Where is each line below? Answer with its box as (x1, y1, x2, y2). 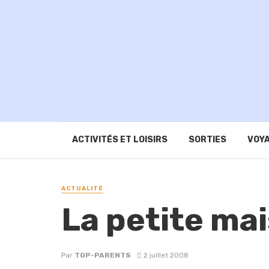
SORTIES (188, 134, 226, 145)
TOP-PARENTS (74, 251, 131, 259)
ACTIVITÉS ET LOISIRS (71, 134, 168, 145)
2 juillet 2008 (143, 251, 189, 259)
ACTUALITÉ (61, 185, 103, 193)
